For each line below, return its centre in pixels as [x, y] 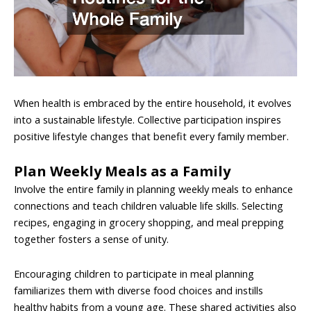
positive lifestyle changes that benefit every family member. [151, 136]
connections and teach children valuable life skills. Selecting [149, 206]
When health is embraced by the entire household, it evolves [153, 102]
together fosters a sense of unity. [91, 239]
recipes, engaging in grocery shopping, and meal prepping [149, 222]
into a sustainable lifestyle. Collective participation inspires [148, 119]
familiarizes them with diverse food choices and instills [138, 290]
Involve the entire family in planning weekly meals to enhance [153, 189]
